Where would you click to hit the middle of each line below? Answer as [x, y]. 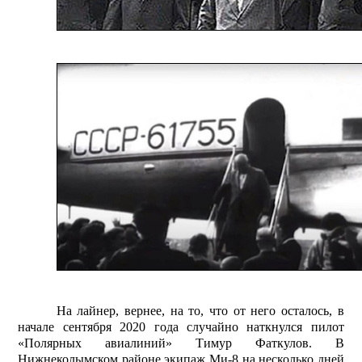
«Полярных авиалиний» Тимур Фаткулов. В [181, 343]
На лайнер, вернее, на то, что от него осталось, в [200, 311]
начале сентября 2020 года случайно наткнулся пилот [181, 327]
